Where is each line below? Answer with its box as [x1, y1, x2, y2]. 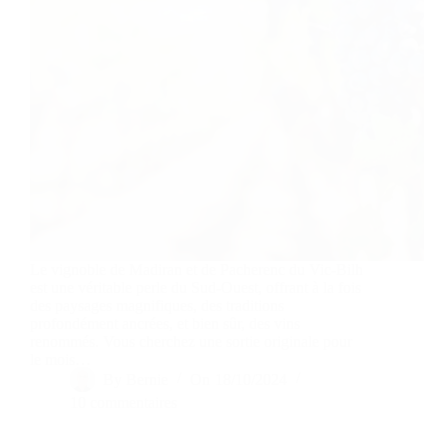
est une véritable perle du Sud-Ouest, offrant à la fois [30, 278, 361, 296]
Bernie [126, 370, 169, 388]
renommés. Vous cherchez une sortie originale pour [30, 332, 352, 350]
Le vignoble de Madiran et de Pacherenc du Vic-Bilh [30, 260, 363, 278]
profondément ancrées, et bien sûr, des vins [30, 314, 300, 332]
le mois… [30, 350, 91, 368]
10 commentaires [70, 393, 177, 411]
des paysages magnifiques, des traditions [30, 296, 284, 314]
